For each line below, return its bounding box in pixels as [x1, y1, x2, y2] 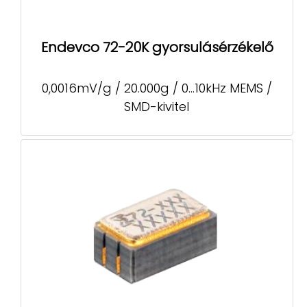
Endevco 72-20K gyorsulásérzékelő [40, 37, 273, 57]
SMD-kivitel [124, 98, 190, 116]
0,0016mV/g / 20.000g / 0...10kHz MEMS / [41, 79, 272, 97]
